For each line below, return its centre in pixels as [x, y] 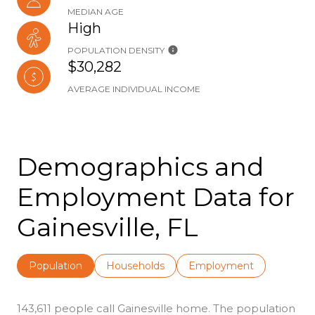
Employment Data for [156, 197]
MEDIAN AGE [96, 12]
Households [135, 266]
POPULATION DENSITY [116, 50]
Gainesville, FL [108, 227]
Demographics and [140, 167]
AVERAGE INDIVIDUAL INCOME [134, 89]
